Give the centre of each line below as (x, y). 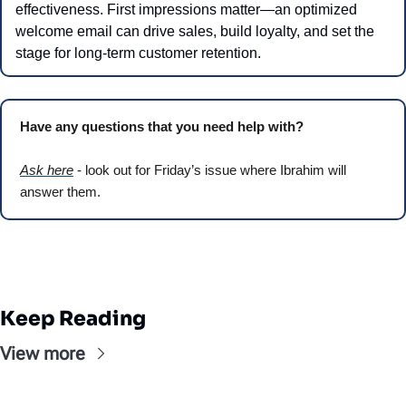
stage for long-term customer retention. (138, 53)
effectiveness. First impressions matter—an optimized (186, 10)
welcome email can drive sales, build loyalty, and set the (195, 32)
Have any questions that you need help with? (164, 127)
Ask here (47, 170)
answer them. (60, 192)
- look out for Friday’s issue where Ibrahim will (210, 170)
